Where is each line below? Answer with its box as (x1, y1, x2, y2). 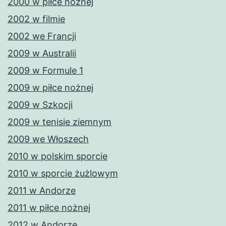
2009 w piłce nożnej (8, 82, 93, 93)
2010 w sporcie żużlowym (8, 168, 118, 179)
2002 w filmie (8, 14, 65, 25)
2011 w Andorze (8, 185, 76, 196)
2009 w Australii (8, 48, 76, 59)
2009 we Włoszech (8, 134, 89, 145)
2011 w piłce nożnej (8, 202, 90, 213)
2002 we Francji (8, 31, 76, 42)
